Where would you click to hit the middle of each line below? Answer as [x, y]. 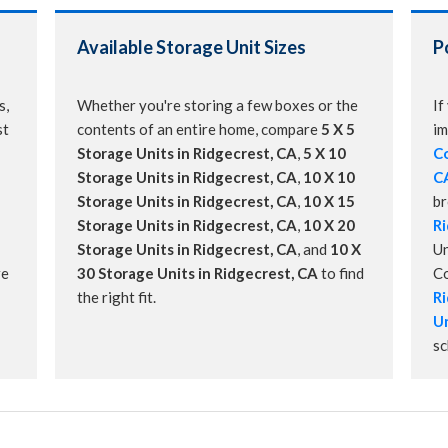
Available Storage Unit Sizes [191, 47]
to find [341, 273]
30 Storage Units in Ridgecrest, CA [197, 273]
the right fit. [116, 297]
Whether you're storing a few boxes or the [217, 105]
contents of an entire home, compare [199, 129]
